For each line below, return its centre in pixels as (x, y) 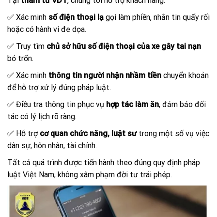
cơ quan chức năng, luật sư (88, 134)
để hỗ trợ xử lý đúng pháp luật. (59, 88)
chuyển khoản (185, 76)
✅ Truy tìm (27, 46)
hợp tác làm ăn (132, 105)
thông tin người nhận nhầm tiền (105, 76)
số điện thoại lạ (76, 17)
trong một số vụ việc (173, 134)
